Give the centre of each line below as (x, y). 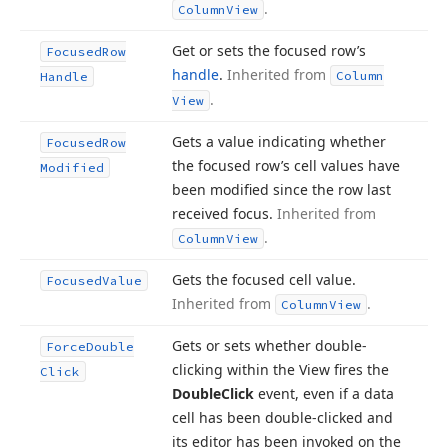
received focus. (224, 213)
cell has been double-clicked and (282, 417)
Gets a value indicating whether (279, 141)
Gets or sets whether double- (269, 345)
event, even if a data (324, 393)
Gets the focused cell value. (264, 279)
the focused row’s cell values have (286, 165)
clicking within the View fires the (280, 369)
